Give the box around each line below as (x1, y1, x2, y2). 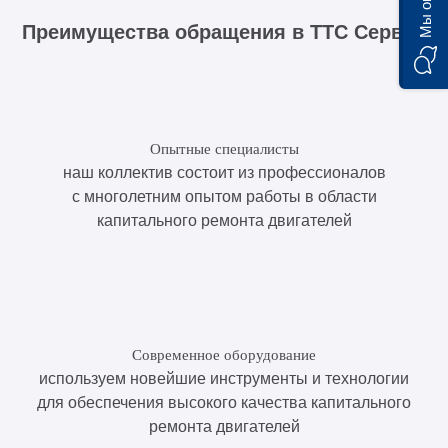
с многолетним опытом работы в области (71, 187, 377, 205)
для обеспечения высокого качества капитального (37, 393, 411, 411)
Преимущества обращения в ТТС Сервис (22, 20, 426, 43)
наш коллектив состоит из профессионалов (62, 163, 386, 181)
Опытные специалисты (149, 140, 299, 157)
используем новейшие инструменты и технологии (39, 369, 409, 387)
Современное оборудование (132, 346, 316, 363)
